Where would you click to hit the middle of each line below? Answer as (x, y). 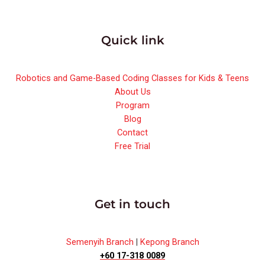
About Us (132, 92)
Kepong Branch (169, 242)
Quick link (132, 41)
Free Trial (132, 146)
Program (132, 106)
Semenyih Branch (100, 242)
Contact (132, 133)
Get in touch (132, 204)
